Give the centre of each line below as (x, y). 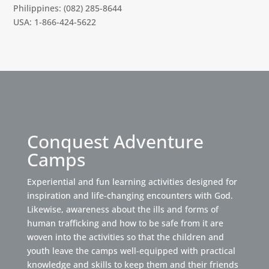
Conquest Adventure (115, 141)
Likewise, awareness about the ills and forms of (122, 209)
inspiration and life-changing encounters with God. (130, 195)
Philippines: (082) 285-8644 (68, 8)
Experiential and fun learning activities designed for (132, 182)
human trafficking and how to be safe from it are (125, 223)
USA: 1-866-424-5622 (55, 22)
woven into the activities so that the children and (125, 237)
